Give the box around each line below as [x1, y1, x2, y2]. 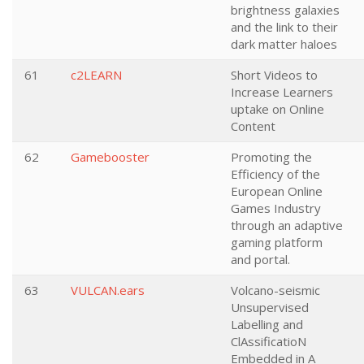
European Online [231, 183, 323, 199]
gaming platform [231, 234, 323, 250]
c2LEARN [71, 67, 122, 83]
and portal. [231, 251, 290, 267]
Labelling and [231, 316, 303, 332]
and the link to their [231, 19, 338, 35]
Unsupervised [231, 299, 309, 315]
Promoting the [231, 149, 312, 165]
